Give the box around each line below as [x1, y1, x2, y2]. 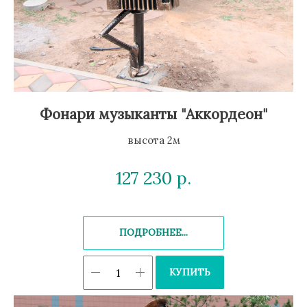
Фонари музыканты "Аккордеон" [40, 105, 267, 124]
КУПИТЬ [169, 265, 210, 278]
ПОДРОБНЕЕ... [119, 226, 188, 239]
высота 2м [127, 134, 180, 147]
